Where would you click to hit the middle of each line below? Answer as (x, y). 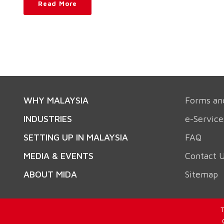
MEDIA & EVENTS (58, 156)
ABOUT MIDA (50, 174)
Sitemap (201, 174)
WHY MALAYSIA (56, 100)
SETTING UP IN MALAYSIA (76, 137)
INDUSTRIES (48, 119)
